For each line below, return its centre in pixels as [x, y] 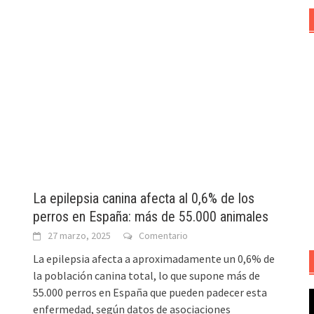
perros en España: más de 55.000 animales [151, 217]
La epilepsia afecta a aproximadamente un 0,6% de [154, 259]
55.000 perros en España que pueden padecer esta [150, 293]
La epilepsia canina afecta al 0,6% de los [144, 199]
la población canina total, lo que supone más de [147, 276]
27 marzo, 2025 [80, 236]
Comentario [164, 236]
